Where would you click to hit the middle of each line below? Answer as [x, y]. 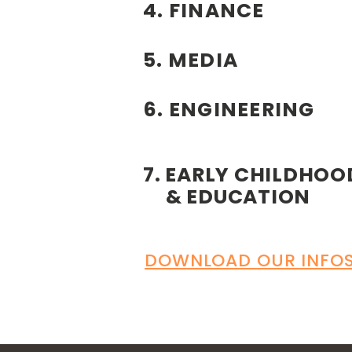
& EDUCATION [227, 197]
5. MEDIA [191, 60]
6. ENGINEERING [229, 110]
